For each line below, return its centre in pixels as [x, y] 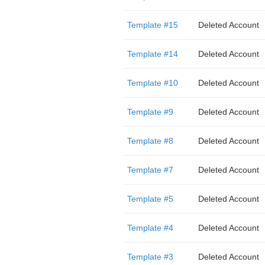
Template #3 [150, 257]
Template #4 [150, 228]
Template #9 [150, 112]
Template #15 [152, 25]
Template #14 [152, 54]
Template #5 [150, 199]
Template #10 [152, 83]
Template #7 [150, 170]
